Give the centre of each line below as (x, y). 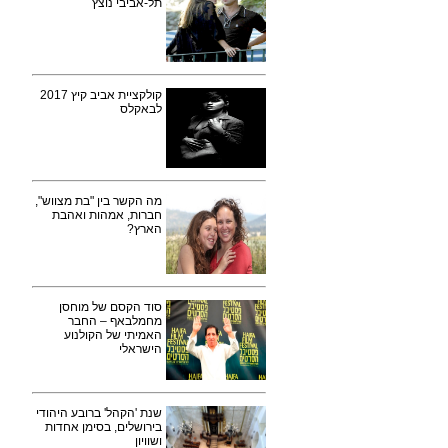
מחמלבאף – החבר (115, 321)
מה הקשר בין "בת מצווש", (98, 201)
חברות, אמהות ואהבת (107, 215)
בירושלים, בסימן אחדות (103, 427)
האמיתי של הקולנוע (113, 335)
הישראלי (140, 349)
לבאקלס (141, 109)
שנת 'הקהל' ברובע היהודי (99, 413)
